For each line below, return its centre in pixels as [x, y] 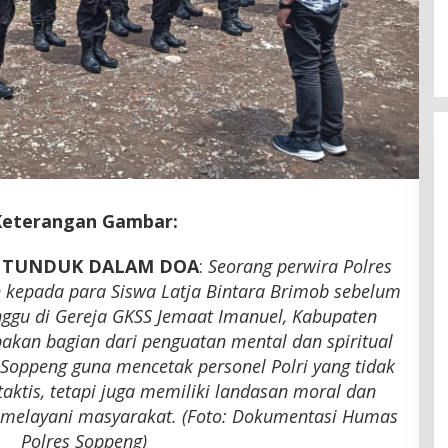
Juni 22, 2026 [265, 40]
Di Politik [186, 40]
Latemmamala [219, 18]
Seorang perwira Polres [299, 265]
